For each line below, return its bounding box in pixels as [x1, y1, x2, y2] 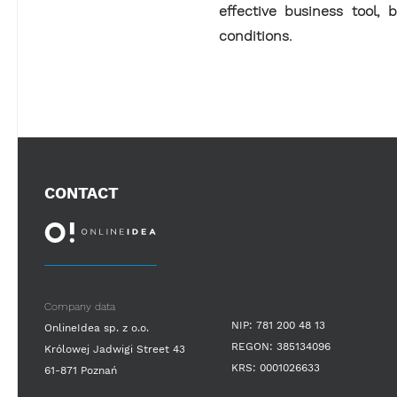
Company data [44, 300, 115, 313]
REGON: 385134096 [230, 339, 331, 353]
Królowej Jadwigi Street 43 [44, 342, 185, 355]
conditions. [219, 27, 293, 44]
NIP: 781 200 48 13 [230, 318, 325, 331]
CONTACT [44, 183, 119, 202]
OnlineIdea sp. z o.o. [44, 321, 149, 334]
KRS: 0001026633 [230, 361, 320, 374]
